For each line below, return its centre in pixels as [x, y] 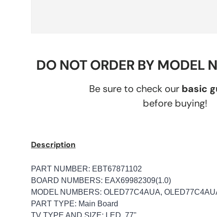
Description [53, 144]
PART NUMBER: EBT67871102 [86, 169]
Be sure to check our [135, 88]
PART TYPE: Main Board [75, 203]
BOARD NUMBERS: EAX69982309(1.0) [101, 180]
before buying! [175, 103]
